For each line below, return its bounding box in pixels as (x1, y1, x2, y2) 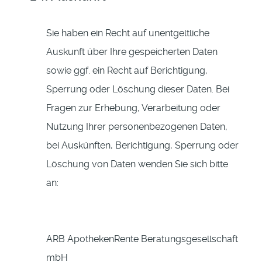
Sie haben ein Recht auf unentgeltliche (46, 27, 209, 39)
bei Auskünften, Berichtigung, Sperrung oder (46, 140, 239, 151)
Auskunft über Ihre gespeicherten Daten (46, 46, 218, 58)
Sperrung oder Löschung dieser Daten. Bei (46, 84, 229, 95)
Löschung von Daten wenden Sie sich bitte (46, 158, 228, 170)
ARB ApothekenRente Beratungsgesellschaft (46, 233, 238, 245)
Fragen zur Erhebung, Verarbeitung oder (46, 102, 220, 114)
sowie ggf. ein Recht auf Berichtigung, (46, 65, 208, 77)
